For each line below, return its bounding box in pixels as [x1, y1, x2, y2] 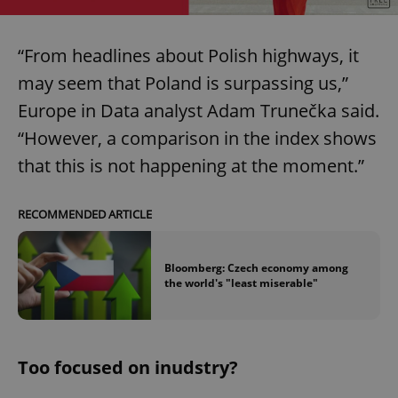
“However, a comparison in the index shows [18, 125, 377, 150]
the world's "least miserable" [164, 275, 318, 291]
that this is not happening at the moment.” [18, 153, 364, 178]
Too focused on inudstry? [18, 355, 238, 380]
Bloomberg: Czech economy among [164, 260, 348, 275]
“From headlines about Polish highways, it [18, 43, 359, 68]
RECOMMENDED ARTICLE [18, 205, 152, 222]
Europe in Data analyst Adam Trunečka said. [18, 98, 379, 123]
